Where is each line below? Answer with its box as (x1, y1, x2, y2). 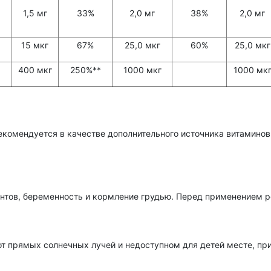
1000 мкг (123, 65, 162, 76)
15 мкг (21, 40, 48, 51)
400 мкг (18, 65, 52, 76)
